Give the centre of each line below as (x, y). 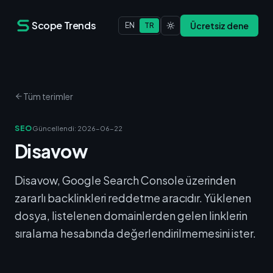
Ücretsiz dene (219, 26)
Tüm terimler (48, 96)
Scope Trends (64, 25)
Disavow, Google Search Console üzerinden (125, 180)
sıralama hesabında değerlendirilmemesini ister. (135, 233)
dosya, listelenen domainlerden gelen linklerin (131, 215)
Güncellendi (54, 128)
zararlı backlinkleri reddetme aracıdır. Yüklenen (133, 198)
